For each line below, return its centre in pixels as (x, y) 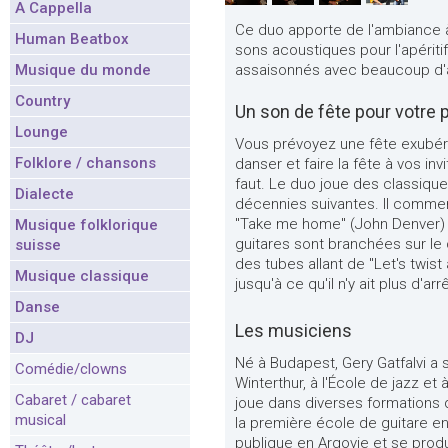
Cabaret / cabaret (73, 400)
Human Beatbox (72, 39)
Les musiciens (293, 330)
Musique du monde (83, 70)
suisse (38, 245)
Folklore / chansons (85, 163)
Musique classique (82, 276)
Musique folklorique (86, 225)
